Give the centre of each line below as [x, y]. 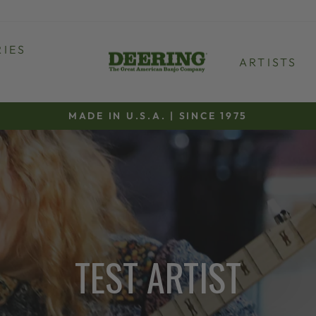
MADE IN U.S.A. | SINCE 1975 [158, 116]
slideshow [186, 152]
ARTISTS [268, 62]
